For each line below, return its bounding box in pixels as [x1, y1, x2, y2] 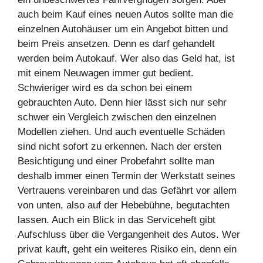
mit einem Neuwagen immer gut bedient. [18, 68, 194, 79]
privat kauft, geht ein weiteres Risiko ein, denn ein [18, 244, 237, 255]
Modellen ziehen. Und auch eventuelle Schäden [18, 126, 225, 137]
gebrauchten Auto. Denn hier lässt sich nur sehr [18, 97, 227, 108]
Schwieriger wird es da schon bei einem [18, 82, 192, 93]
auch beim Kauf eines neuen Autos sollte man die [18, 9, 233, 20]
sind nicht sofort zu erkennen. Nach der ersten [18, 141, 221, 152]
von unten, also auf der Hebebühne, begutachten [18, 200, 230, 211]
